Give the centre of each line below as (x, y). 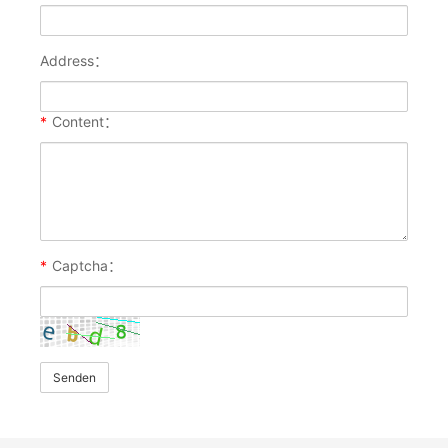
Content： (85, 122)
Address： (74, 61)
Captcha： (87, 266)
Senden (74, 378)
